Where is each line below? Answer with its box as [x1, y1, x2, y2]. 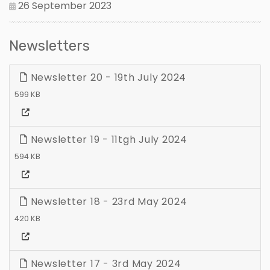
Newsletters [9, 37, 90, 54]
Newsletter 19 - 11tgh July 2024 [27, 132, 187, 146]
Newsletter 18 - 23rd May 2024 [27, 194, 187, 209]
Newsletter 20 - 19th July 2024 [27, 70, 186, 84]
